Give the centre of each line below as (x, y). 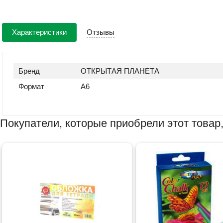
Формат (32, 86)
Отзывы (100, 32)
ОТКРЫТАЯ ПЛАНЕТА (120, 71)
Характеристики (39, 32)
